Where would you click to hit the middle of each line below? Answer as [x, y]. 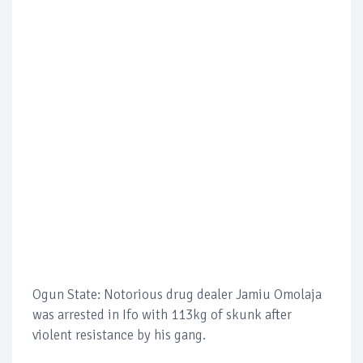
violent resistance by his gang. [119, 335]
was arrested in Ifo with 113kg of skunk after [162, 315]
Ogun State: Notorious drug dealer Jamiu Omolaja [177, 295]
